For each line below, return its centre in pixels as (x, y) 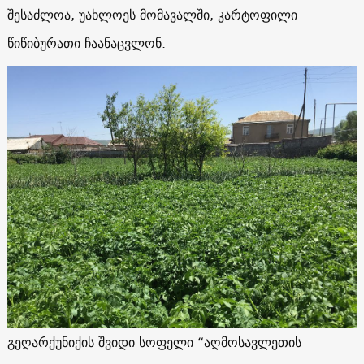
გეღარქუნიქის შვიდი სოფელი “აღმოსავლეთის (154, 342)
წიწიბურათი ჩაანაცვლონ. (86, 43)
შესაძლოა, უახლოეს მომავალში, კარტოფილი (152, 15)
